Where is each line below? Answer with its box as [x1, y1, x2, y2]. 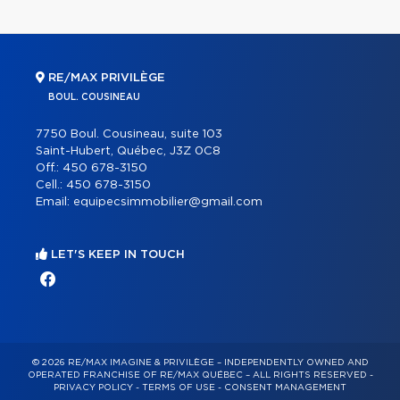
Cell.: [36, 179, 66, 191]
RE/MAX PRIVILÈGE [45, 71, 165, 84]
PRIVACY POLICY [54, 382, 133, 392]
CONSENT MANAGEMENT [224, 382, 346, 392]
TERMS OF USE [142, 382, 215, 392]
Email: [36, 196, 73, 208]
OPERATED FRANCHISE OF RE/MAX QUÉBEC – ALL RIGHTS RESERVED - [27, 370, 373, 379]
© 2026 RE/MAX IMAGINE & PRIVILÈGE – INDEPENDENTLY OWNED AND [31, 357, 369, 367]
